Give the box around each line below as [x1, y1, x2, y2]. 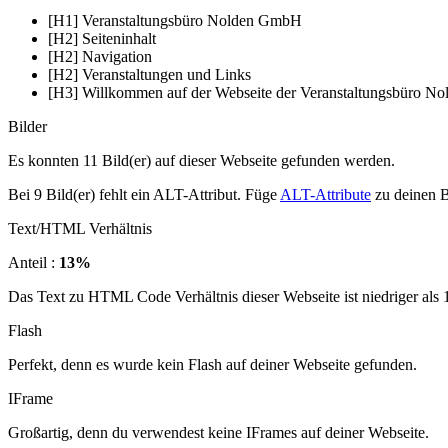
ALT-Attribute [280, 185, 371, 203]
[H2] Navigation [48, 47, 152, 65]
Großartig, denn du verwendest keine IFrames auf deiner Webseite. [8, 423, 429, 441]
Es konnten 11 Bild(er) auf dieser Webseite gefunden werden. [8, 151, 395, 169]
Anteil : [8, 253, 59, 271]
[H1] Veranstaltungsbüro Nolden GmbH [48, 11, 302, 29]
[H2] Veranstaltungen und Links [48, 65, 251, 83]
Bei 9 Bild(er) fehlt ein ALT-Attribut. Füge [8, 185, 280, 203]
